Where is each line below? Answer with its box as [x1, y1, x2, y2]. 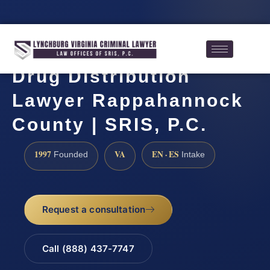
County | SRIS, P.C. [12, 115, 207, 135]
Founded [51, 150, 88, 160]
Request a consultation [42, 204, 146, 216]
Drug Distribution [12, 66, 190, 87]
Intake [179, 150, 205, 160]
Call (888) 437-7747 [42, 242, 134, 254]
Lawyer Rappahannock [12, 90, 243, 111]
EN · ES [152, 148, 179, 161]
